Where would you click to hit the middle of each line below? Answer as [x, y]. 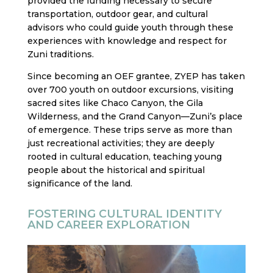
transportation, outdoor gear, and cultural [117, 14]
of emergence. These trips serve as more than [129, 130]
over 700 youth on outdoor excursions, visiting [130, 90]
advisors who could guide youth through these [130, 28]
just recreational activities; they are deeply [121, 144]
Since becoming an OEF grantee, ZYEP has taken [136, 76]
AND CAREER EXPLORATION [108, 225]
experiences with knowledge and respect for [127, 41]
